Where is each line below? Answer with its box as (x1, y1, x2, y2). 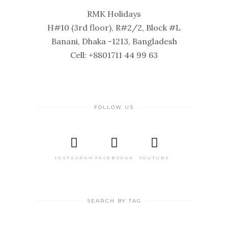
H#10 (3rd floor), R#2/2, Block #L (47, 22, 181, 33)
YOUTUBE (138, 155, 170, 161)
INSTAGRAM (54, 155, 94, 161)
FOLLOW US (94, 103, 134, 110)
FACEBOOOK (95, 155, 134, 161)
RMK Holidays (87, 8, 141, 19)
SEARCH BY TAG (87, 197, 141, 205)
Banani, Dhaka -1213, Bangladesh (51, 36, 177, 46)
